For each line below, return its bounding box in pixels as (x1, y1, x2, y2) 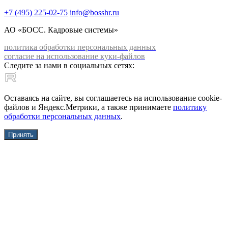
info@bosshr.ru (70, 8, 119, 17)
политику (173, 103, 207, 112)
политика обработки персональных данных (4, 43, 156, 52)
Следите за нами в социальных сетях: (4, 61, 134, 70)
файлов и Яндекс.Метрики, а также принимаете (4, 103, 173, 112)
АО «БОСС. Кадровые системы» (4, 25, 118, 35)
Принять (8, 131, 34, 139)
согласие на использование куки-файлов (4, 52, 145, 61)
